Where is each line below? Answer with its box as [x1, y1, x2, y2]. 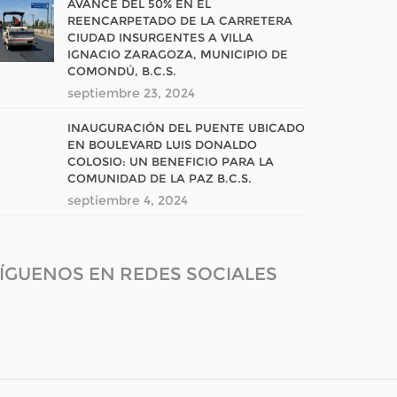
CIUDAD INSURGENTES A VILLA [67, 30, 253, 44]
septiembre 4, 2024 [67, 192, 188, 208]
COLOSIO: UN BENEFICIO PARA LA [67, 154, 274, 168]
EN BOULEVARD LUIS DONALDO [67, 137, 257, 152]
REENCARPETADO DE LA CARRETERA [67, 13, 292, 27]
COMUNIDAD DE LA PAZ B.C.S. [67, 171, 252, 185]
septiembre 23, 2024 [67, 85, 195, 101]
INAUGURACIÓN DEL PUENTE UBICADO [67, 121, 305, 135]
